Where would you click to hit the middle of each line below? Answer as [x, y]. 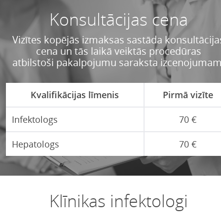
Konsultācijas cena [118, 19]
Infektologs [35, 119]
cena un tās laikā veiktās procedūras [118, 51]
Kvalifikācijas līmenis [75, 95]
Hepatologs [36, 144]
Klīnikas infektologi [118, 201]
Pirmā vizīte [188, 95]
